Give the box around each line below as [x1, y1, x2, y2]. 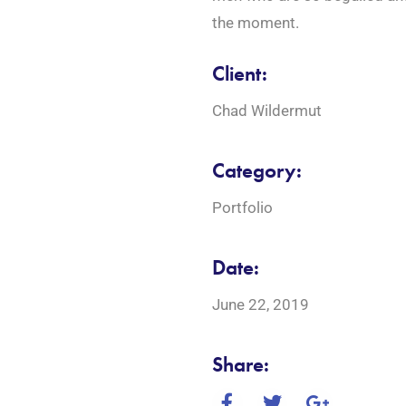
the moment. [212, 14, 299, 33]
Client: [212, 60, 267, 88]
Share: [212, 351, 269, 379]
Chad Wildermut [212, 101, 322, 121]
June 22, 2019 [212, 295, 309, 314]
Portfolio [212, 198, 273, 217]
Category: [212, 157, 302, 185]
